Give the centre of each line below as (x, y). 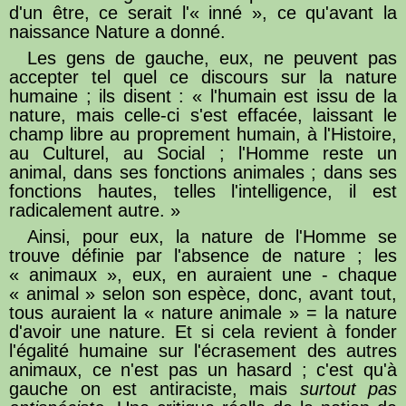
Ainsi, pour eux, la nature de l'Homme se (212, 236)
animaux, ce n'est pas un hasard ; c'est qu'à (203, 369)
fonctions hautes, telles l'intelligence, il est (203, 191)
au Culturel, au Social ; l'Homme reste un (203, 153)
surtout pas (348, 388)
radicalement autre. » (95, 210)
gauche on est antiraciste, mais (155, 388)
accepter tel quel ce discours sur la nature (203, 77)
